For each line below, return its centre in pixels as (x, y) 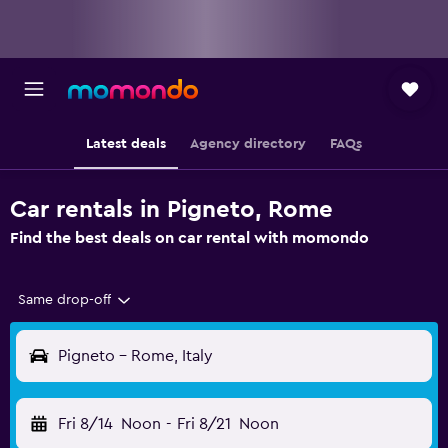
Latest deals (126, 144)
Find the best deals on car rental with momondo (189, 238)
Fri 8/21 (203, 424)
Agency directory (248, 144)
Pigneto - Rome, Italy (135, 356)
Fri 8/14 (85, 424)
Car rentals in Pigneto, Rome (171, 210)
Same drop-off (64, 300)
